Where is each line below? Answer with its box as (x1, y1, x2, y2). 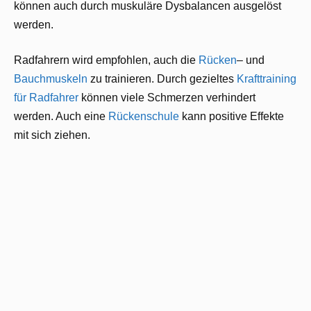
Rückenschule (108, 110, 179, 123)
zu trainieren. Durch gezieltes (87, 73, 237, 85)
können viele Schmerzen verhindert (78, 92, 255, 104)
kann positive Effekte (179, 110, 284, 123)
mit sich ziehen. (14, 129, 90, 142)
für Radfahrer (14, 92, 78, 104)
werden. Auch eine (14, 110, 108, 123)
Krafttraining (237, 73, 296, 85)
